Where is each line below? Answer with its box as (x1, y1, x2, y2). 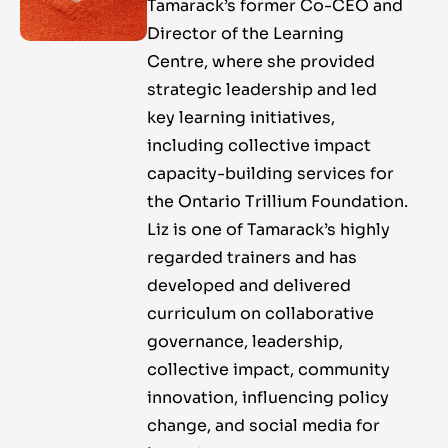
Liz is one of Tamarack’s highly (146, 219, 390, 241)
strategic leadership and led (146, 79, 377, 101)
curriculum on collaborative (146, 303, 374, 325)
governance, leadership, (146, 331, 343, 353)
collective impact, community (146, 359, 390, 381)
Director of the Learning (146, 23, 344, 45)
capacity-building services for (146, 163, 394, 185)
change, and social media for (146, 415, 380, 437)
